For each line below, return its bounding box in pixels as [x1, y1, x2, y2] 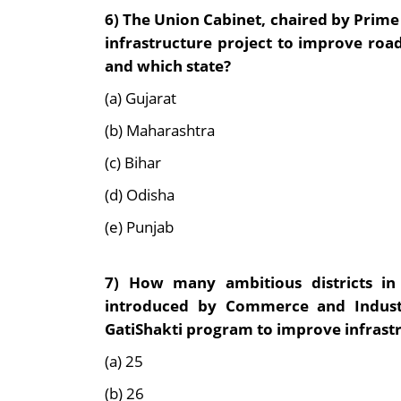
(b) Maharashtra [105, 119, 215, 141]
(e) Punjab [105, 216, 174, 238]
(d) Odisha [105, 183, 175, 206]
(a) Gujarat [105, 87, 176, 109]
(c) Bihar [105, 151, 161, 174]
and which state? [105, 55, 231, 77]
